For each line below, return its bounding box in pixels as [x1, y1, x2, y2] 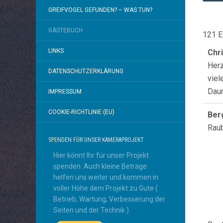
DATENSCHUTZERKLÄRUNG [48, 68, 123, 75]
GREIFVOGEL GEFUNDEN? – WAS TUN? [48, 6, 152, 13]
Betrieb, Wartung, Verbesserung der [53, 195, 165, 203]
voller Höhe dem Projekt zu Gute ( [53, 184, 158, 192]
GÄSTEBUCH [48, 27, 83, 34]
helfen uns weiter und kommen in [53, 173, 158, 181]
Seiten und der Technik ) [53, 206, 129, 214]
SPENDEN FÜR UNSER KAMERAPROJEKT [48, 136, 144, 143]
